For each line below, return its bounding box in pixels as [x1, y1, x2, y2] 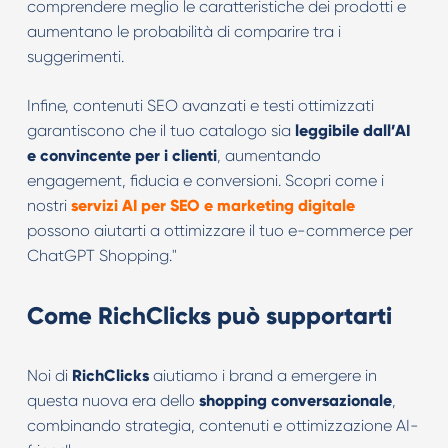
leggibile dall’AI [294, 121, 410, 140]
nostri [26, 196, 71, 215]
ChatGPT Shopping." [26, 246, 177, 265]
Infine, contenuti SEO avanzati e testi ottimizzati [26, 96, 374, 115]
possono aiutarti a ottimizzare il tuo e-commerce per [26, 221, 413, 240]
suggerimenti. [26, 47, 124, 66]
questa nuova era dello [26, 391, 199, 410]
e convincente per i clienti [26, 146, 217, 165]
